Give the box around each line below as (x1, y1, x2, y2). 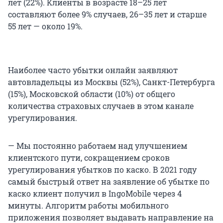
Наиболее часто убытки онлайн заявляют (8, 65, 178, 76)
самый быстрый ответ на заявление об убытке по (8, 176, 210, 187)
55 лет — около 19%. (8, 21, 83, 32)
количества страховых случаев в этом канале (8, 101, 194, 111)
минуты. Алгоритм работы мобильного (8, 200, 169, 211)
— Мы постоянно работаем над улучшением (8, 140, 187, 151)
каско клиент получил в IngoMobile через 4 (8, 188, 182, 199)
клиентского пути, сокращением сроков (8, 152, 170, 163)
